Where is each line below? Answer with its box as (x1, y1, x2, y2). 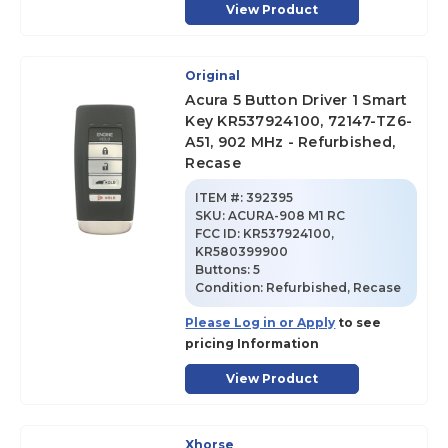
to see (335, 315, 382, 330)
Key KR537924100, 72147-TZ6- (185, 112, 413, 130)
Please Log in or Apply (185, 315, 336, 330)
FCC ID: (195, 226, 244, 241)
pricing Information (185, 336, 320, 351)
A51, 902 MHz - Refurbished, (185, 133, 396, 151)
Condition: (195, 280, 267, 295)
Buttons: (195, 262, 254, 277)
